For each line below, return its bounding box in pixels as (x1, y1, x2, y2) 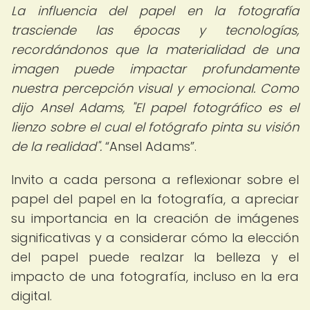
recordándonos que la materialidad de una (11, 41, 299, 58)
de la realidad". (11, 138, 102, 155)
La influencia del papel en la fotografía (11, 2, 299, 19)
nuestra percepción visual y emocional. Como (11, 80, 299, 97)
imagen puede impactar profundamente (11, 60, 299, 77)
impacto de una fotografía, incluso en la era (11, 268, 299, 285)
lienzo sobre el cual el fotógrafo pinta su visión (11, 118, 299, 136)
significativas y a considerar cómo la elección (11, 229, 299, 246)
